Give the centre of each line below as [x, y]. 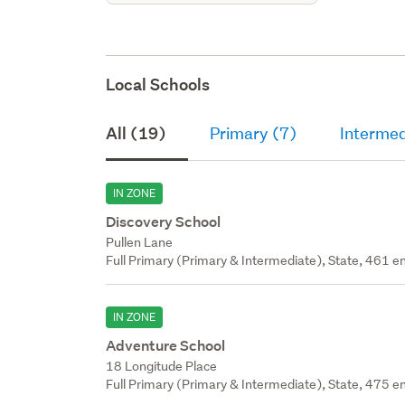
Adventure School [166, 345]
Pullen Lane [140, 242]
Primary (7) [254, 133]
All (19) [137, 133]
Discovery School [164, 221]
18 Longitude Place [162, 366]
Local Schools [158, 84]
